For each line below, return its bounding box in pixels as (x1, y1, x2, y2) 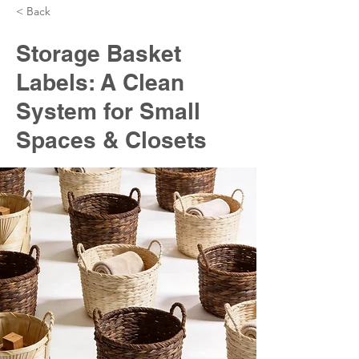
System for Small (16, 98, 200, 124)
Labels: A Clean (16, 69, 184, 95)
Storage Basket (16, 40, 181, 67)
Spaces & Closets (16, 127, 207, 153)
